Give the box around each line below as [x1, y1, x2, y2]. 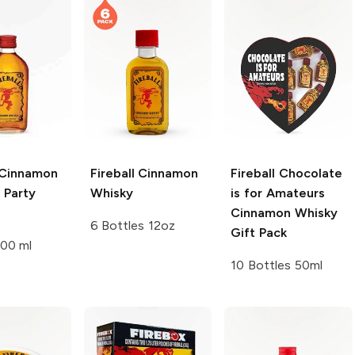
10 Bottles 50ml [231, 258, 323, 273]
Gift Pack [231, 225, 287, 241]
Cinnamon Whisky [231, 205, 338, 221]
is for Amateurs [231, 185, 325, 201]
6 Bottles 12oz [90, 218, 176, 234]
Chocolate [275, 166, 342, 181]
